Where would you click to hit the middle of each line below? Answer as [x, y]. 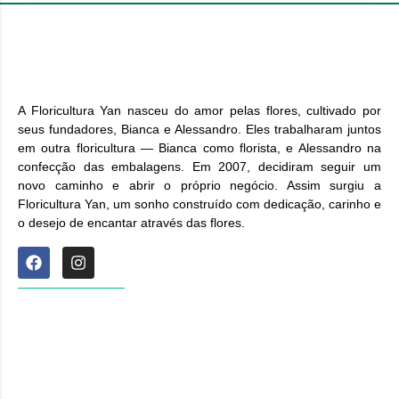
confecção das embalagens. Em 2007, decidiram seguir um [199, 166]
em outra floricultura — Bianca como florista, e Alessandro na [199, 147]
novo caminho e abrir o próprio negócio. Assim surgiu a [199, 185]
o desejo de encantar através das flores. [131, 222]
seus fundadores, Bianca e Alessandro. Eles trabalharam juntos [199, 129]
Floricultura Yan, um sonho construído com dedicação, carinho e [199, 204]
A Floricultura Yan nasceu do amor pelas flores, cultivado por [199, 110]
